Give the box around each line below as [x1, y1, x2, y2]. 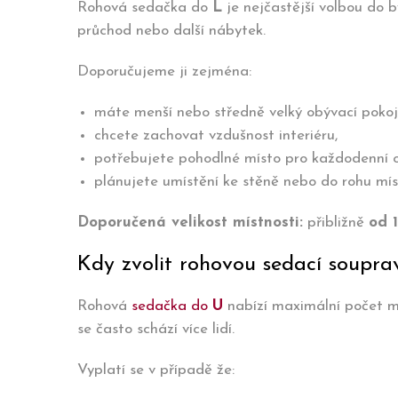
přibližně [303, 215, 369, 230]
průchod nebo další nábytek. [77, 23, 266, 38]
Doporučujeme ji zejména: [77, 64, 251, 79]
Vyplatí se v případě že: [77, 362, 235, 378]
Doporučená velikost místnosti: [77, 215, 303, 230]
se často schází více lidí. [77, 322, 235, 337]
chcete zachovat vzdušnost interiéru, [94, 128, 338, 143]
